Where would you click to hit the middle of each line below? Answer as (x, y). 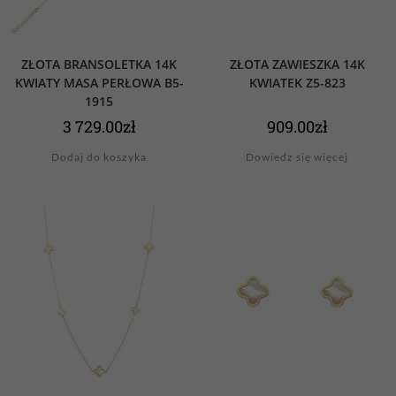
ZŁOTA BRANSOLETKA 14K (99, 65)
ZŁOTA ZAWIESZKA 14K (297, 65)
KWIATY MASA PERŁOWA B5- (99, 83)
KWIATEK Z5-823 (297, 83)
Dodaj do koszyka (99, 157)
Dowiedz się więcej (297, 157)
